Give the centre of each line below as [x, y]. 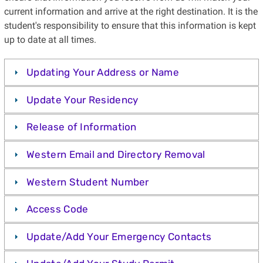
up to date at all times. [50, 40]
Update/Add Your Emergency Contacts [119, 236]
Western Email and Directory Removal [116, 155]
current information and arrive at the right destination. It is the [131, 12]
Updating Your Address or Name [103, 73]
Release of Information [82, 127]
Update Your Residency [82, 100]
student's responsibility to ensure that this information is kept [130, 26]
